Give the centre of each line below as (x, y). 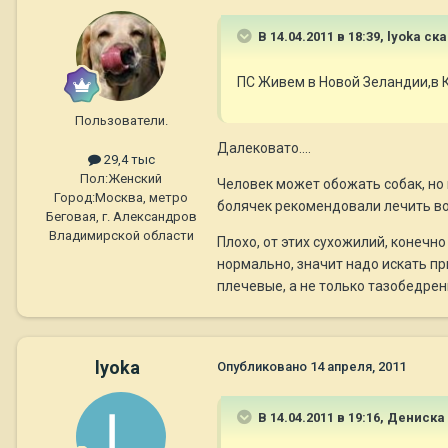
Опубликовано (263, 367)
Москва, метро (141, 198)
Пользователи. (121, 121)
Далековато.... (264, 148)
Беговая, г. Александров (121, 217)
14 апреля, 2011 (358, 367)
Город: (74, 198)
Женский (135, 179)
